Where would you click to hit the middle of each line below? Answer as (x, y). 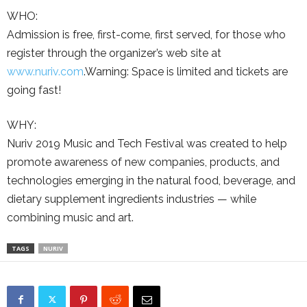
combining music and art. (70, 218)
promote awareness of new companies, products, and (143, 162)
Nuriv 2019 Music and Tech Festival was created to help (147, 144)
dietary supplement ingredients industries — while (132, 199)
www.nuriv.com (45, 72)
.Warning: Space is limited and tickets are (186, 72)
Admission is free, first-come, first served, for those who (146, 35)
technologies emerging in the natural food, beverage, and (151, 181)
